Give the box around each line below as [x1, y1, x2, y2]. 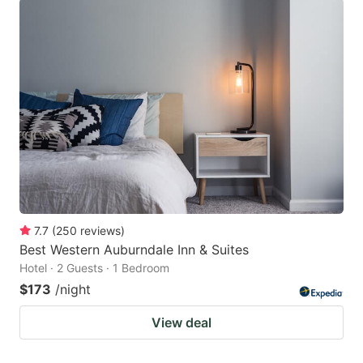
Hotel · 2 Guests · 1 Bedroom [19, 260, 169, 275]
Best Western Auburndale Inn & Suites [19, 241, 249, 258]
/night [55, 280, 91, 297]
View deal [152, 314, 211, 331]
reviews [80, 223, 121, 237]
